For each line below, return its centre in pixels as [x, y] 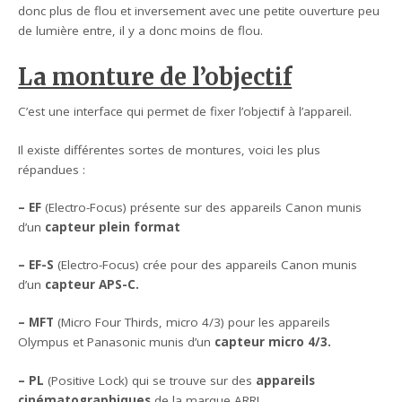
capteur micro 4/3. [271, 342]
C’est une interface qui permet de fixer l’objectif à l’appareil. [185, 112]
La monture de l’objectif [155, 78]
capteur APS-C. [91, 285]
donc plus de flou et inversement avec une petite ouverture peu [199, 11]
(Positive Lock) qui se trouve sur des [150, 380]
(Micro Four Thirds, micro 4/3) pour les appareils [194, 323]
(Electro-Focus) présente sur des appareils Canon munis [204, 207]
